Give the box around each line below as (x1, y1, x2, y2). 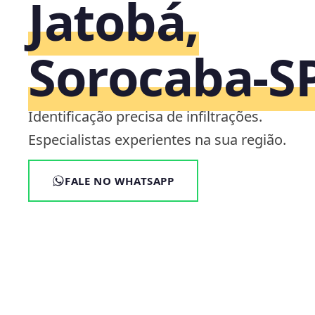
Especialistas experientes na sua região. (28, 129, 286, 149)
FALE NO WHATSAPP (65, 173, 174, 188)
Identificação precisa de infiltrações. (28, 106, 262, 126)
